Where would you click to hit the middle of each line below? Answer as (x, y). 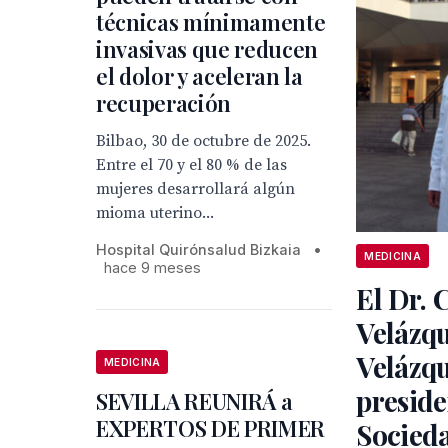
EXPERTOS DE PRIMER (211, 428)
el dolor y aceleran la (199, 76)
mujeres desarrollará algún (195, 189)
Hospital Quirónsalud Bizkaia (198, 249)
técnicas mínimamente (211, 22)
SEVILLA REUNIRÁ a (194, 401)
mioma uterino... (155, 213)
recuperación (164, 103)
